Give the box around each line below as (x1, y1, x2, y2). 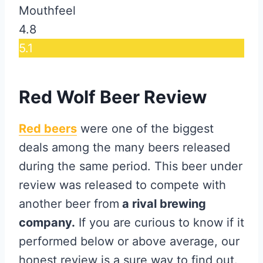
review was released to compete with (19, 178, 226, 193)
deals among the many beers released (19, 140, 230, 155)
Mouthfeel (19, 4, 76, 18)
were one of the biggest (77, 122, 214, 136)
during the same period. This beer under (19, 159, 242, 174)
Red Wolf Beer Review (19, 86, 207, 108)
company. (19, 215, 75, 230)
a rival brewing (119, 197, 206, 211)
